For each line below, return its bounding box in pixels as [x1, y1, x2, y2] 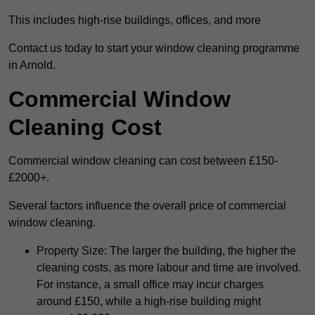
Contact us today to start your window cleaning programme [8, 42, 300, 55]
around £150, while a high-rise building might [37, 295, 261, 308]
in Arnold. [8, 59, 56, 72]
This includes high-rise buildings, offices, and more [8, 14, 261, 27]
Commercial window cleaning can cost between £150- [8, 155, 278, 167]
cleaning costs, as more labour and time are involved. [37, 262, 301, 274]
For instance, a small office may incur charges [37, 278, 264, 291]
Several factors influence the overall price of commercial [8, 200, 286, 212]
